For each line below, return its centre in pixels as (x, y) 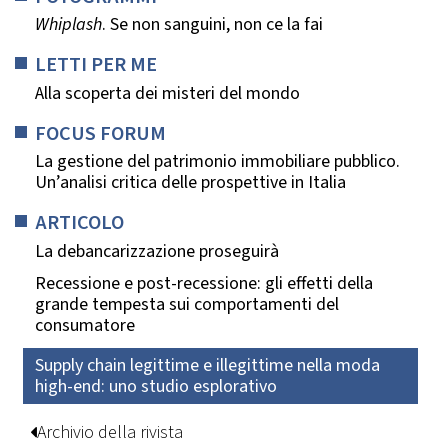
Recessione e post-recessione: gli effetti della (204, 284)
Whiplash (68, 25)
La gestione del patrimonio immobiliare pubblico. (217, 162)
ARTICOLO (79, 223)
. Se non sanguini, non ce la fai (212, 25)
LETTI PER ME (96, 65)
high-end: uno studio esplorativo (156, 386)
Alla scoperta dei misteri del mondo (167, 93)
